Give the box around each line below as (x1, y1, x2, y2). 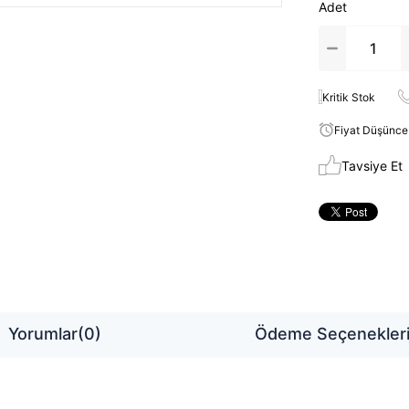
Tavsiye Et (341, 157, 403, 173)
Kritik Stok (321, 89, 375, 104)
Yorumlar (8, 323, 79, 343)
